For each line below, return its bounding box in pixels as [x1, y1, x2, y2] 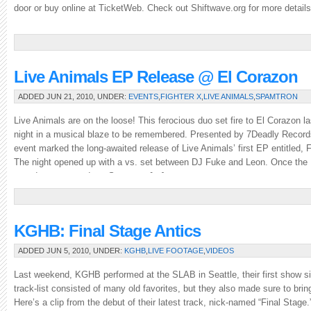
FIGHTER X [160, 92, 201, 101]
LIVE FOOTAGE [148, 246, 203, 255]
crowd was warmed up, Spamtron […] [14, 171, 165, 181]
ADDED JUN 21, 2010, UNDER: [18, 92, 128, 101]
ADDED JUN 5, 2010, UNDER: [18, 246, 124, 255]
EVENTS [128, 92, 158, 101]
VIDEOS [205, 246, 234, 255]
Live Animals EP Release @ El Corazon [14, 67, 298, 86]
